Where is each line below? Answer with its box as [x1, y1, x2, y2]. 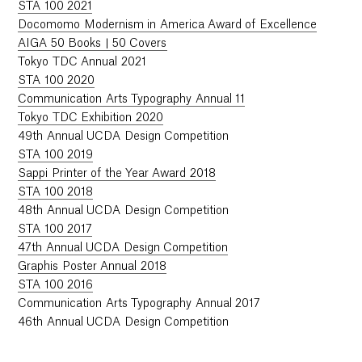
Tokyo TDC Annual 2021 [18, 56, 146, 68]
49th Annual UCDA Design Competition [18, 130, 229, 142]
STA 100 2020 [18, 74, 95, 86]
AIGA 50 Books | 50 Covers [18, 37, 167, 49]
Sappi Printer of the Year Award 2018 [18, 167, 216, 179]
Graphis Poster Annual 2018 [18, 260, 166, 272]
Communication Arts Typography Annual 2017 [18, 297, 261, 309]
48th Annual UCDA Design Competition [18, 204, 229, 217]
